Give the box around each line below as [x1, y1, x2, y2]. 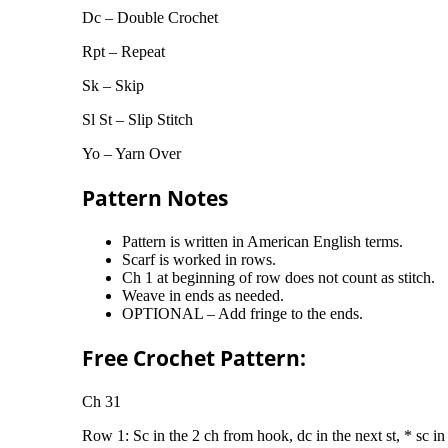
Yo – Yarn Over [82, 144, 181, 162]
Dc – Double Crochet [82, 8, 218, 26]
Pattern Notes [82, 183, 228, 212]
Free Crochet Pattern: [82, 343, 306, 372]
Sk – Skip [82, 76, 144, 94]
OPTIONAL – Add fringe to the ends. [122, 304, 363, 322]
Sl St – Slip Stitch [82, 110, 193, 128]
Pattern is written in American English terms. [122, 232, 403, 250]
